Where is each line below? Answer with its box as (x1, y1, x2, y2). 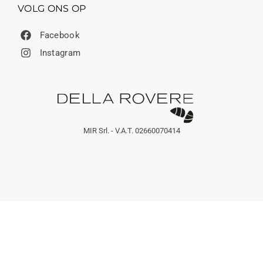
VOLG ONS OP (18, 3, 86, 15)
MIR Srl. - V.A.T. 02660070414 (83, 126, 180, 136)
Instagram (39, 47, 81, 58)
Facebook (39, 29, 80, 41)
